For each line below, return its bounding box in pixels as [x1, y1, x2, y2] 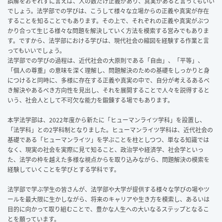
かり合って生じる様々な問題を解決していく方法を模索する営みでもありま [7, 26, 209, 35]
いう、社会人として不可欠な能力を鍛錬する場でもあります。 [7, 95, 173, 105]
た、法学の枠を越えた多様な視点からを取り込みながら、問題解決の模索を [7, 155, 210, 164]
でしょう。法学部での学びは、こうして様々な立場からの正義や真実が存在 [7, 6, 209, 15]
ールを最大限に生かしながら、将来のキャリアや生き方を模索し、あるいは [7, 194, 210, 204]
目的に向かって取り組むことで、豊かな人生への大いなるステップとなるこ [7, 204, 209, 214]
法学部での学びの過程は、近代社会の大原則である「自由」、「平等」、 [7, 55, 204, 65]
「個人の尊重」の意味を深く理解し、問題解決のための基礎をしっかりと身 [7, 65, 210, 75]
